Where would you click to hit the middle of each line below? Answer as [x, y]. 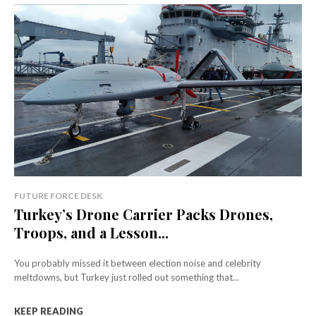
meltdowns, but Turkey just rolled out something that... [127, 278]
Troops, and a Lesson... [91, 233]
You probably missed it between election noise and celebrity [138, 263]
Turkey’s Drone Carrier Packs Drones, [144, 214]
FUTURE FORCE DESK [58, 196]
